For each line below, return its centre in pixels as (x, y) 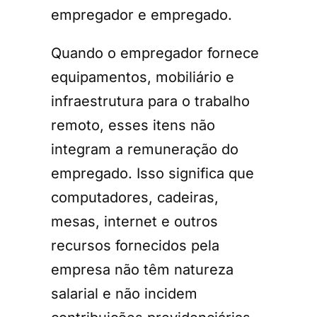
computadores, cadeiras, (135, 198)
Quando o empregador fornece (155, 53)
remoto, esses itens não (133, 126)
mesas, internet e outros (134, 222)
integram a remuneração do (145, 150)
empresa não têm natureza (142, 270)
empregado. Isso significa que (152, 174)
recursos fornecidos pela (135, 246)
